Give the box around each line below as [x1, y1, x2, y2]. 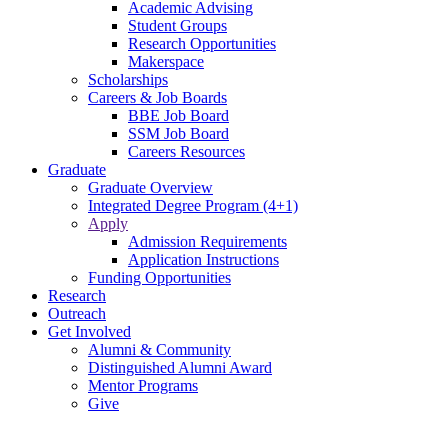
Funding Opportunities [88, 268, 231, 286]
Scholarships [88, 70, 168, 88]
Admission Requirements [128, 232, 287, 250]
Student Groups [128, 16, 227, 34]
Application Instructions [128, 250, 279, 268]
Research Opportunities [128, 34, 276, 52]
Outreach [48, 304, 106, 322]
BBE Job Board [128, 106, 229, 124]
